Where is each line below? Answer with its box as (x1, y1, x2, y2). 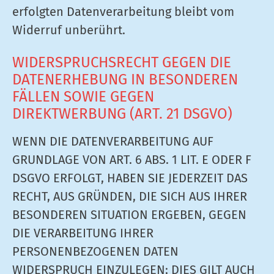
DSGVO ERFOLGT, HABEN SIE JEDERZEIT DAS (12, 171, 248, 185)
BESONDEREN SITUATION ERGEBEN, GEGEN (12, 207, 246, 222)
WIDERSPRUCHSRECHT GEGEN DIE (12, 54, 231, 71)
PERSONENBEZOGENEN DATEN (12, 244, 179, 259)
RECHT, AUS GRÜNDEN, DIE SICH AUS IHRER (12, 189, 247, 204)
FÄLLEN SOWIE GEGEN (12, 88, 154, 105)
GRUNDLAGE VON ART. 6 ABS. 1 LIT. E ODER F (12, 152, 251, 167)
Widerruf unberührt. (12, 23, 125, 37)
